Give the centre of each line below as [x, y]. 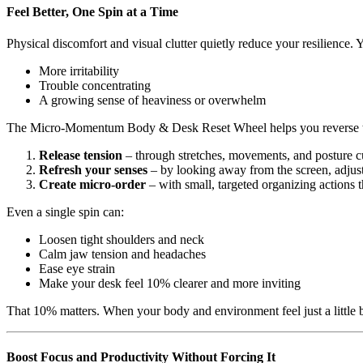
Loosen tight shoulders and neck [122, 239]
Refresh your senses [93, 170]
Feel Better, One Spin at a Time [92, 11]
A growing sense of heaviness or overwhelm [152, 100]
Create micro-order [92, 184]
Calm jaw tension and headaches [122, 254]
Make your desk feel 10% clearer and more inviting [170, 283]
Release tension [81, 155]
